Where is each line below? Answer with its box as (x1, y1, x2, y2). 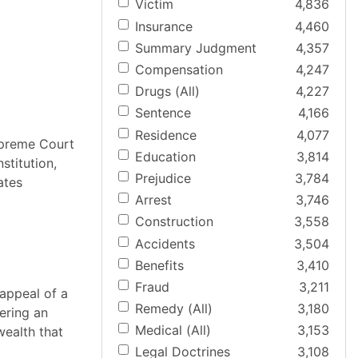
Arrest (135, 192, 172, 209)
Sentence (135, 105, 191, 121)
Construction (135, 213, 213, 230)
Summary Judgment (135, 39, 257, 56)
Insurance (135, 18, 193, 34)
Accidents (135, 235, 195, 252)
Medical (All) (135, 322, 211, 339)
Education (135, 148, 196, 165)
